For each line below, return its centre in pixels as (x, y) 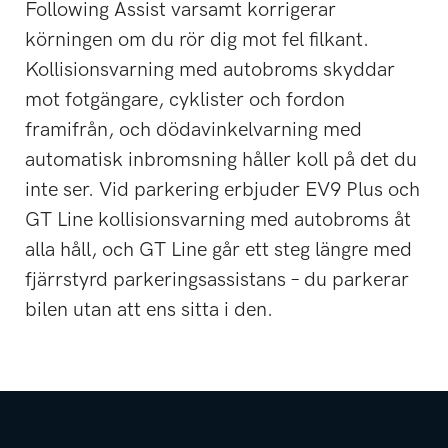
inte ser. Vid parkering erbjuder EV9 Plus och (222, 190)
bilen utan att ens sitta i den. (149, 310)
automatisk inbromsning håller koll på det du (221, 160)
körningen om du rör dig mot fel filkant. (197, 40)
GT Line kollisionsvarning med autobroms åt (218, 220)
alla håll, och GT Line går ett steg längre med (218, 250)
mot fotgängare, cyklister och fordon (185, 100)
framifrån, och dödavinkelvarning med (193, 130)
